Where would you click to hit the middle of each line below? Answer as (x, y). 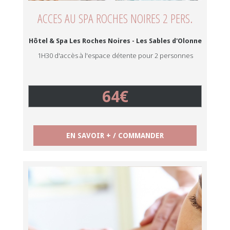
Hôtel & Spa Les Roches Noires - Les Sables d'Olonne (115, 41)
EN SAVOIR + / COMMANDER (115, 136)
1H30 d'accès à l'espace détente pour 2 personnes (115, 55)
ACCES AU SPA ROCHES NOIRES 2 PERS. (115, 18)
